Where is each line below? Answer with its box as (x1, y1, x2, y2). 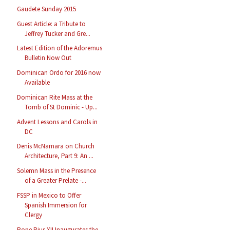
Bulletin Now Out (25, 53, 72, 63)
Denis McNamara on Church (17, 142, 95, 151)
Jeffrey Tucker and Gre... (25, 29, 91, 38)
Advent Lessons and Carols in (17, 117, 98, 126)
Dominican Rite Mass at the (17, 92, 93, 102)
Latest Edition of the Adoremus (17, 44, 103, 53)
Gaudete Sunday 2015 (17, 4, 76, 13)
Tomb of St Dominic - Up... (25, 102, 98, 111)
